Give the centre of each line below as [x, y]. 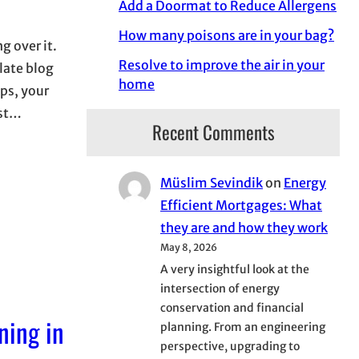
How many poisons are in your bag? [226, 36]
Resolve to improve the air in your [222, 65]
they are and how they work [244, 228]
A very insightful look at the [235, 270]
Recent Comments [213, 132]
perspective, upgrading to [230, 347]
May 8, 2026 [189, 248]
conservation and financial [232, 308]
